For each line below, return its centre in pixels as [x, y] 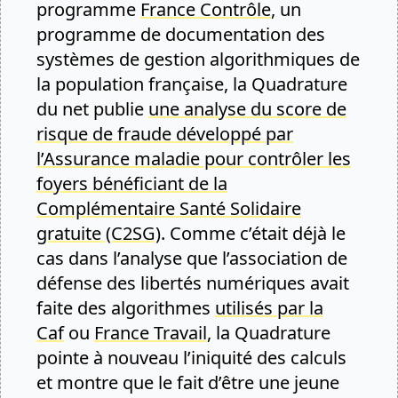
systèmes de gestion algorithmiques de [198, 59]
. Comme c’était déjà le [253, 233]
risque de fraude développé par [165, 134]
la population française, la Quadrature [192, 84]
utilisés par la [269, 308]
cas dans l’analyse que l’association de [192, 258]
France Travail [151, 333]
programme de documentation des [181, 34]
